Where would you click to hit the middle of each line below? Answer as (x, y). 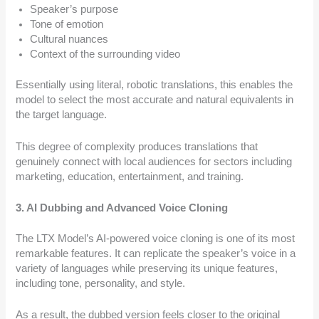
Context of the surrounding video (105, 54)
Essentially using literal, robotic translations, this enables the (155, 85)
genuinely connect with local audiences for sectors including (154, 161)
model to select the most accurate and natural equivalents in (155, 100)
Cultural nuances (69, 40)
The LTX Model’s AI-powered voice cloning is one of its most (156, 238)
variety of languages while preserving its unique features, (147, 268)
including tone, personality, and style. (101, 283)
